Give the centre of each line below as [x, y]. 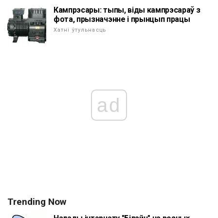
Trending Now [37, 202]
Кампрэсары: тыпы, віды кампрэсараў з [127, 10]
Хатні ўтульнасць [80, 30]
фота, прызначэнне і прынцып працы [122, 19]
